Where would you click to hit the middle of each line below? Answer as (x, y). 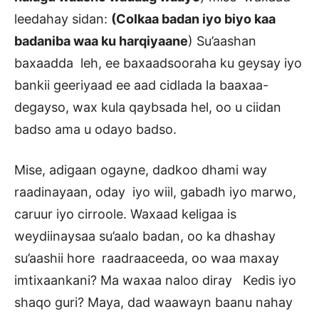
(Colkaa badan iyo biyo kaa (193, 19)
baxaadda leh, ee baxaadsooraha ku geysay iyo (158, 63)
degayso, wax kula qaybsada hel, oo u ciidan (148, 108)
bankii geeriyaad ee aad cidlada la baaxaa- (141, 85)
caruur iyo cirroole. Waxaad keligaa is (125, 214)
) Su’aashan (222, 41)
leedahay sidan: (63, 19)
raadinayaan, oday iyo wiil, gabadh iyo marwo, (155, 192)
